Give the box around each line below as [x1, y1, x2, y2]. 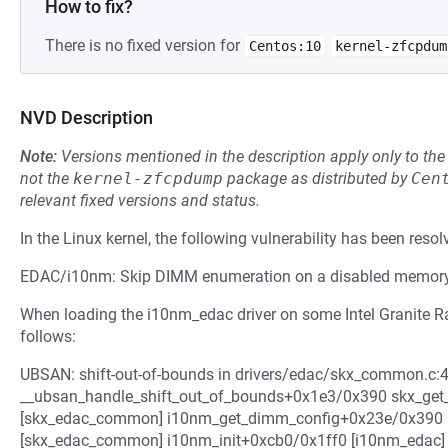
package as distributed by [223, 169, 411, 188]
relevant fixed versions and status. [20, 191, 260, 210]
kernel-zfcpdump [73, 169, 223, 188]
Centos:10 [249, 38, 321, 54]
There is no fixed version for [45, 36, 244, 55]
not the [20, 169, 73, 188]
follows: [20, 327, 76, 346]
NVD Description [20, 107, 153, 128]
